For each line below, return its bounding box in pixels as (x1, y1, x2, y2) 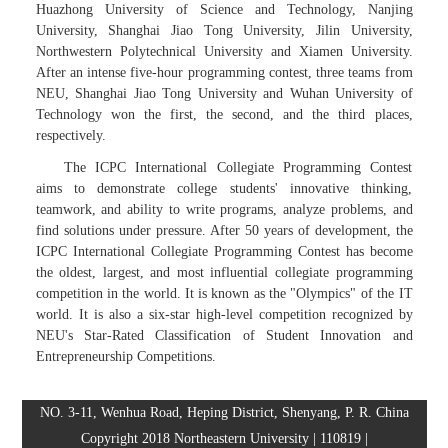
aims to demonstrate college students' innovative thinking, (35, 180, 413, 196)
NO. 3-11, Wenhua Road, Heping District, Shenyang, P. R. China (39, 404, 409, 420)
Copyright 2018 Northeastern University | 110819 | (80, 430, 368, 446)
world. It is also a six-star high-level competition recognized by (35, 306, 413, 322)
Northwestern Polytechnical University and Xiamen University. (35, 43, 413, 59)
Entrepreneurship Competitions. (35, 348, 216, 364)
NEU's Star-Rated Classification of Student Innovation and (35, 327, 413, 343)
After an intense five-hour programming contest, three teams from (35, 64, 413, 80)
